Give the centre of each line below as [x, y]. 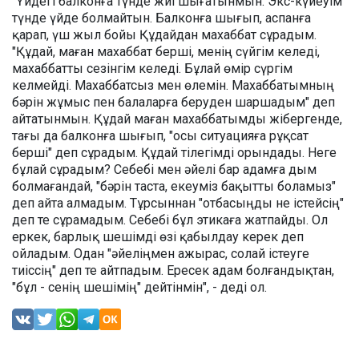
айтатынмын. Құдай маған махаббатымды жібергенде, [177, 119]
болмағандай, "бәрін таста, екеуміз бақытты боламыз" [174, 186]
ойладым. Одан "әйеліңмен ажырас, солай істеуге [161, 253]
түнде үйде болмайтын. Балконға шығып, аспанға [161, 18]
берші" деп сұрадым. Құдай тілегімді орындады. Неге [174, 152]
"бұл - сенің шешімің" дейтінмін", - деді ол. [141, 287]
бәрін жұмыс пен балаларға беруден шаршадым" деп [173, 102]
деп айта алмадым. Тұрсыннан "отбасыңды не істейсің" [178, 203]
